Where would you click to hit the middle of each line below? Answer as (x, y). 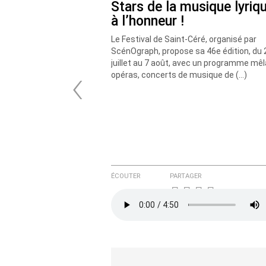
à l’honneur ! (148, 21)
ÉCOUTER (126, 176)
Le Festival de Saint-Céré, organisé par (184, 39)
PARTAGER (186, 176)
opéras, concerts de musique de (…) (179, 75)
